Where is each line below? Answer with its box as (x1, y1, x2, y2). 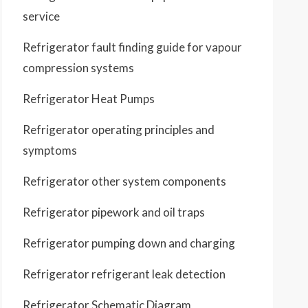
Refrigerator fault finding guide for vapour (23, 40, 242, 54)
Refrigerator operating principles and (23, 122, 214, 137)
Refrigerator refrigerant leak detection (23, 267, 225, 281)
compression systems (23, 60, 134, 75)
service (23, 9, 60, 23)
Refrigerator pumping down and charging (23, 236, 235, 250)
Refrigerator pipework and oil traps (23, 205, 205, 219)
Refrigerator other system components (23, 174, 226, 188)
